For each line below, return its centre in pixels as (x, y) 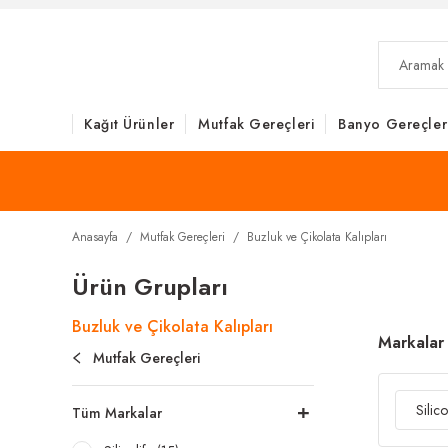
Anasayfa (95, 237)
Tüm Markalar (117, 413)
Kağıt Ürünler (129, 124)
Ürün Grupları (150, 286)
